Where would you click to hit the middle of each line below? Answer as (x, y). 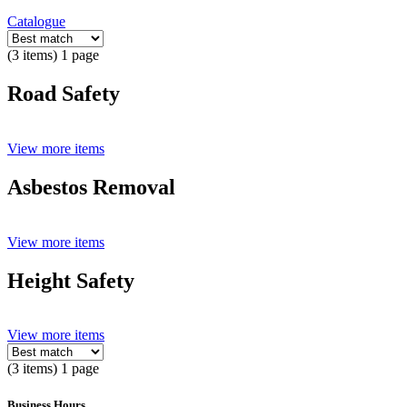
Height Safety (71, 280)
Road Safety (64, 93)
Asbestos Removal (91, 187)
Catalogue (36, 21)
